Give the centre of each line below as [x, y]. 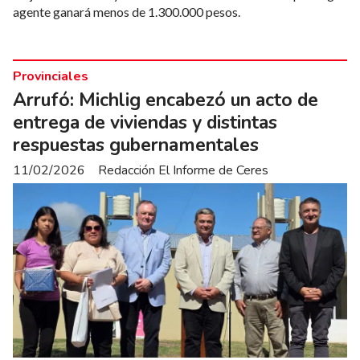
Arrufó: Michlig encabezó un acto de [166, 100]
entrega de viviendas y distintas [145, 122]
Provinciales [51, 76]
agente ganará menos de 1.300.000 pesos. [127, 11]
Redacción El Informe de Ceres [183, 171]
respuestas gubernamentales [136, 145]
